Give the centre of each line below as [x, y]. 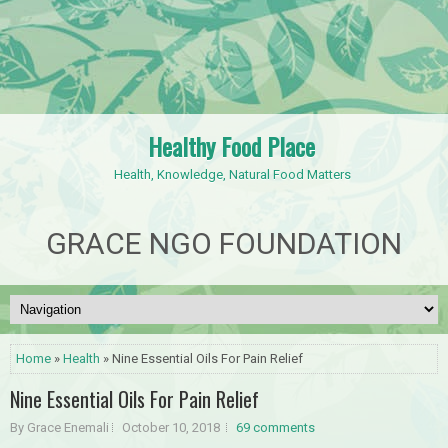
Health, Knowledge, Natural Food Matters [232, 174]
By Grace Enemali [59, 427]
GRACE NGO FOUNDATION [224, 243]
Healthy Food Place [231, 146]
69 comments [275, 427]
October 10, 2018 [171, 427]
